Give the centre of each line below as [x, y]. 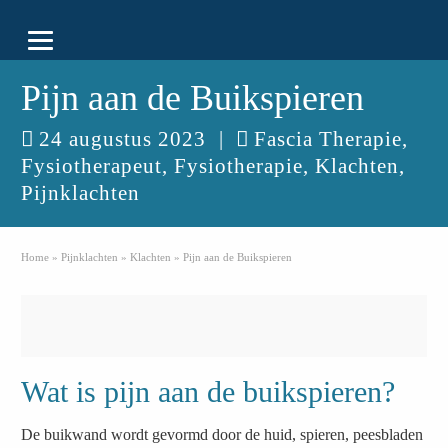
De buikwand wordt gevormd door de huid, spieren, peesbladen [222, 434]
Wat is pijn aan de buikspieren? [208, 391]
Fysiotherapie [239, 166]
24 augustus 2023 [123, 139]
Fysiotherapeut [92, 166]
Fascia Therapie [328, 139]
